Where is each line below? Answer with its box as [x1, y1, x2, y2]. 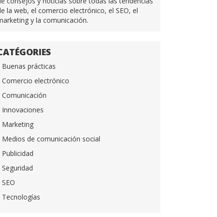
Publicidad [2, 149, 33, 158]
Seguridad [2, 163, 33, 172]
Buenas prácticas [2, 62, 56, 71]
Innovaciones [2, 105, 44, 114]
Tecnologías [2, 192, 40, 201]
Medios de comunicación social [2, 134, 100, 143]
